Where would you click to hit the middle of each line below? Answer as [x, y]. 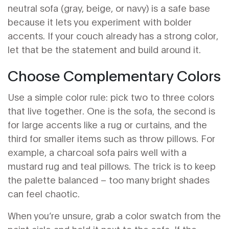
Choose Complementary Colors [114, 75]
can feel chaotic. [44, 193]
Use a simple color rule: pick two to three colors [111, 97]
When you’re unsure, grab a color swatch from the [114, 215]
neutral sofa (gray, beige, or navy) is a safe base [109, 8]
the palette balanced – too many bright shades [109, 179]
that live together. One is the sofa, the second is [111, 110]
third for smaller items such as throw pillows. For [111, 138]
